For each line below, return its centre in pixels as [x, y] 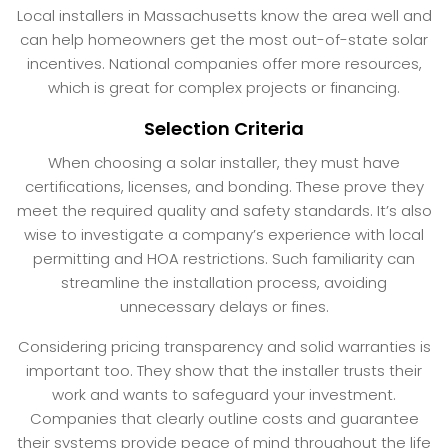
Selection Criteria [224, 128]
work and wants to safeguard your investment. [224, 394]
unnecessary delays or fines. [224, 306]
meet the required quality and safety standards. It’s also [224, 210]
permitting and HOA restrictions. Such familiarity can [224, 258]
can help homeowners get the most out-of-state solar [224, 39]
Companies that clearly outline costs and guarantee [224, 418]
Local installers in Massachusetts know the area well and [224, 15]
